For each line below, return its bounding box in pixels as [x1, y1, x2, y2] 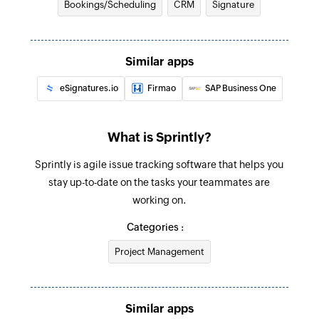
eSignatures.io [59, 83, 118, 93]
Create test [66, 15, 127, 29]
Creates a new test [66, 36, 152, 48]
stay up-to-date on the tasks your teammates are [48, 176, 271, 188]
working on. [132, 194, 187, 206]
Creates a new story [66, 88, 157, 100]
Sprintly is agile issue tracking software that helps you [35, 158, 284, 170]
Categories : [126, 221, 184, 233]
